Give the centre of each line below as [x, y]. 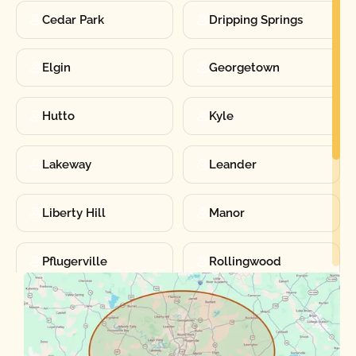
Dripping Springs [256, 19]
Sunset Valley [248, 310]
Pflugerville [74, 261]
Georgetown [245, 68]
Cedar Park [73, 19]
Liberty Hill [74, 213]
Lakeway [66, 164]
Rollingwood [246, 261]
